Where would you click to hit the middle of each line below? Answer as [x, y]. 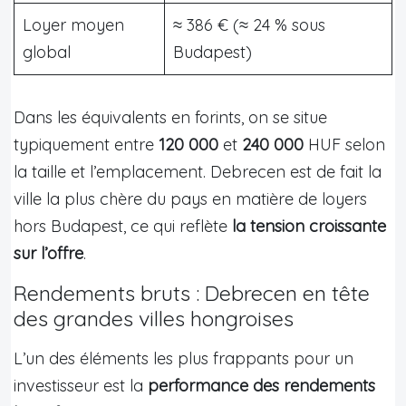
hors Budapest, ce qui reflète [123, 226]
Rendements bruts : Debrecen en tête [192, 293]
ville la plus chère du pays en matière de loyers [190, 198]
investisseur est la [81, 385]
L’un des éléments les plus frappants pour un [184, 358]
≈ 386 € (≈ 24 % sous [249, 24]
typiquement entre [86, 144]
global [47, 52]
